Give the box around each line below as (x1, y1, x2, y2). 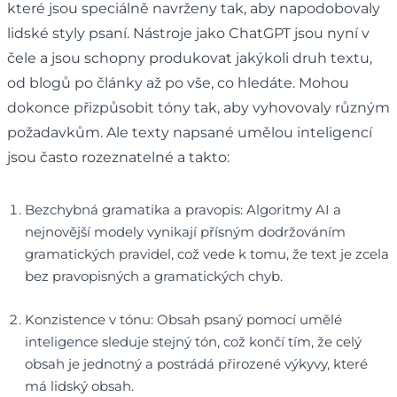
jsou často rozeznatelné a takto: (7, 148, 230, 166)
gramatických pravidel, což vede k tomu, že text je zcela (25, 245, 389, 262)
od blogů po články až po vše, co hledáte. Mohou (7, 74, 349, 91)
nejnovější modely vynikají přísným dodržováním (25, 222, 346, 240)
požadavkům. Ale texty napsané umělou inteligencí (7, 123, 372, 141)
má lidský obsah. (25, 377, 134, 394)
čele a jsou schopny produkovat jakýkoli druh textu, (7, 49, 372, 66)
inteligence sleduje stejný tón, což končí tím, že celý (25, 332, 362, 350)
